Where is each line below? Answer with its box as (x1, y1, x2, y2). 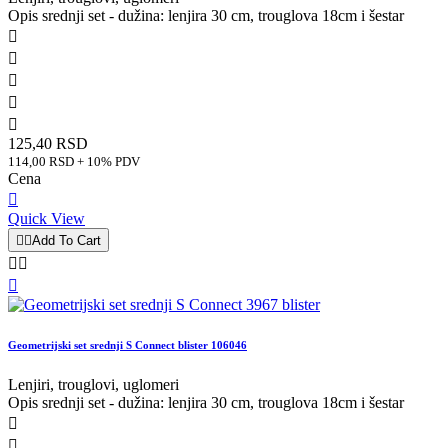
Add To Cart (32, 232, 101, 248)
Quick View (8, 209, 85, 227)
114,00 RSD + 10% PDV (8, 154, 140, 169)
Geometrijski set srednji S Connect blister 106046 (8, 338, 247, 351)
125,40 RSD (8, 134, 88, 152)
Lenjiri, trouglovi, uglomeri (8, 375, 179, 393)
